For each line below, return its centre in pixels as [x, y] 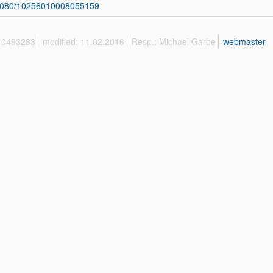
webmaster [244, 41]
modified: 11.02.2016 [83, 41]
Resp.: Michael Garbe [174, 41]
